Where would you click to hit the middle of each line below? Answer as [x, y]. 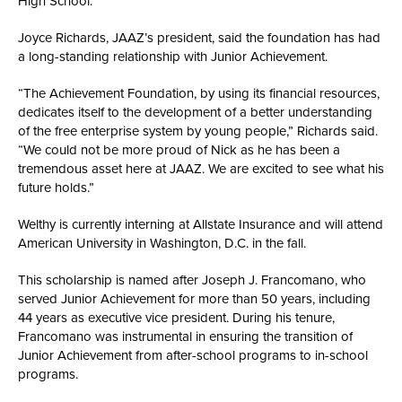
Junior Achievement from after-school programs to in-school [193, 355]
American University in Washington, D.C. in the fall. [162, 243]
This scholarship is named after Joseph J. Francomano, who [192, 280]
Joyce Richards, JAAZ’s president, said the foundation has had [199, 38]
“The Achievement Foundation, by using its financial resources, [199, 93]
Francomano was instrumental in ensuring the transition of [185, 336]
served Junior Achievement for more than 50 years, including [194, 299]
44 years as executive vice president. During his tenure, [178, 318]
